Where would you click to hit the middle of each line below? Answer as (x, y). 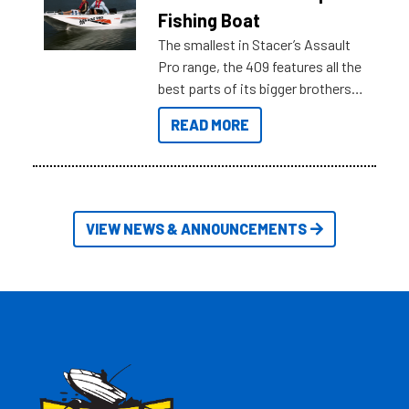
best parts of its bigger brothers (255, 89)
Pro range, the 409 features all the (260, 67)
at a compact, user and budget (250, 110)
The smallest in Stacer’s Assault (255, 45)
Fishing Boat (210, 21)
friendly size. (197, 132)
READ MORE (210, 125)
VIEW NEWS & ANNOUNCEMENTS (196, 229)
